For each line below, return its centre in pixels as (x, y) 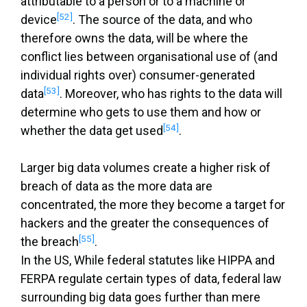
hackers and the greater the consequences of (145, 223)
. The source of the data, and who (162, 20)
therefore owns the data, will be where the (134, 38)
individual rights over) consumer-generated (138, 75)
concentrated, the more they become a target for (153, 205)
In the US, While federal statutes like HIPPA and (148, 260)
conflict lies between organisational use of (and (149, 57)
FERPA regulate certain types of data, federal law (151, 279)
